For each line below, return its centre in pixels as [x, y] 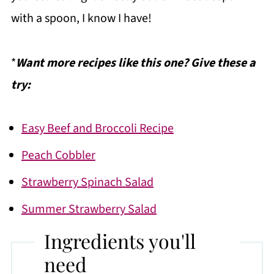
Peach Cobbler [58, 155]
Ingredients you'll [120, 240]
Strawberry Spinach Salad [87, 182]
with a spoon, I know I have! [81, 18]
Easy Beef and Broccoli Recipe [97, 128]
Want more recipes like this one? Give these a [135, 63]
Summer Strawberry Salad [89, 209]
